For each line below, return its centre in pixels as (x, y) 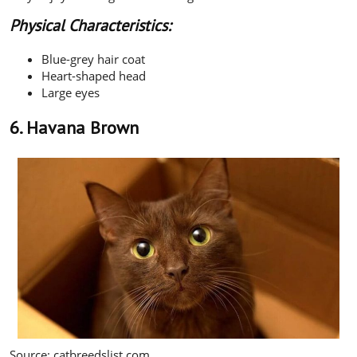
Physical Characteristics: (90, 25)
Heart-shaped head (94, 75)
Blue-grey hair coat (93, 59)
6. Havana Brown (74, 127)
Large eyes (71, 92)
